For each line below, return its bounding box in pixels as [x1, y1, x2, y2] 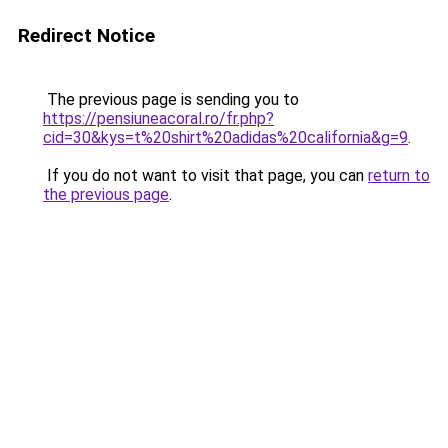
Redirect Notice [18, 24, 155, 47]
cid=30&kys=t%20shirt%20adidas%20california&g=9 [43, 128, 408, 147]
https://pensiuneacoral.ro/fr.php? [43, 109, 274, 128]
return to [368, 166, 430, 185]
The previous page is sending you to [43, 90, 299, 109]
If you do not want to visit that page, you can [43, 166, 368, 185]
